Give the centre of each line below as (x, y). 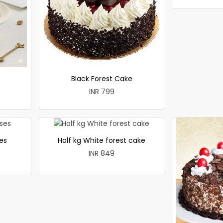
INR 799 (102, 91)
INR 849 (102, 153)
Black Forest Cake (102, 78)
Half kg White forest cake (102, 140)
